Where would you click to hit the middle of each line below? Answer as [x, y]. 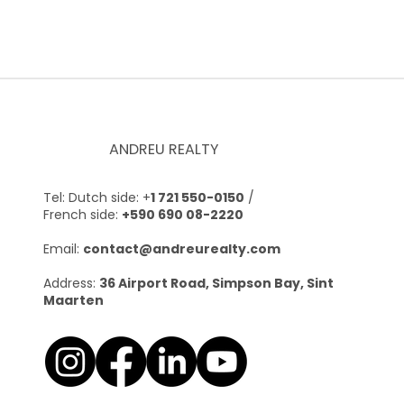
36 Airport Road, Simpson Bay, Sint [216, 283]
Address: [71, 283]
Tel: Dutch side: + [97, 197]
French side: [83, 214]
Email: [63, 248]
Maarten [73, 300]
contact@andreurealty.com [182, 248]
